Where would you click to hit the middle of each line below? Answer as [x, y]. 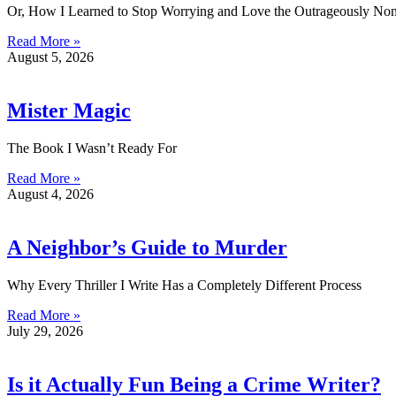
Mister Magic [69, 111]
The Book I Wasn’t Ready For [92, 148]
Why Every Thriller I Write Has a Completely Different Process [184, 285]
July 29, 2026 [45, 331]
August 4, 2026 [50, 194]
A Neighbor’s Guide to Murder [147, 248]
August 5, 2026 [50, 57]
